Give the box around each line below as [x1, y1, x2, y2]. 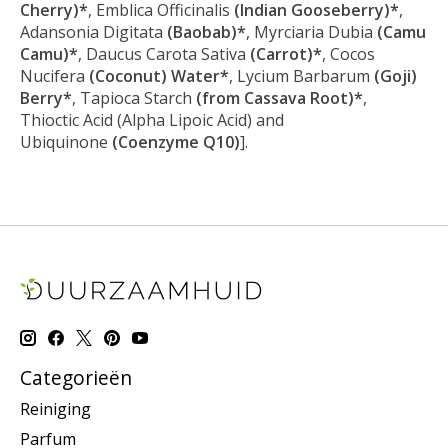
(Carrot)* [250, 42, 322, 65]
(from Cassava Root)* [196, 86, 363, 109]
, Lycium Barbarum [229, 64, 374, 87]
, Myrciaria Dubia [246, 20, 373, 43]
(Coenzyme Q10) [112, 130, 240, 153]
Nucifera [20, 64, 89, 87]
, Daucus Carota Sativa [78, 42, 250, 65]
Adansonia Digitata [20, 20, 163, 43]
